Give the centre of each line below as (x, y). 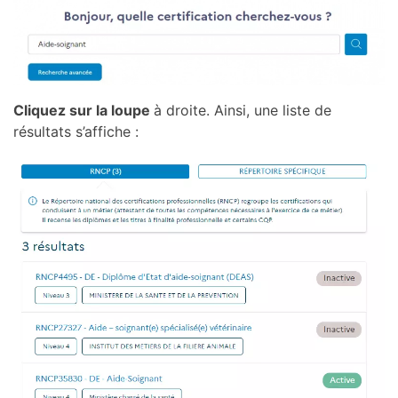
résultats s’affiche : (76, 131)
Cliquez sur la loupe (84, 110)
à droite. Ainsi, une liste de (243, 110)
